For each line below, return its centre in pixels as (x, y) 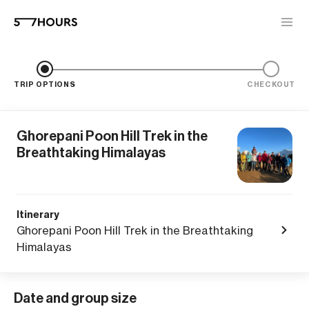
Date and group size (75, 298)
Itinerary (38, 215)
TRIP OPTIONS (45, 84)
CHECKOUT (271, 84)
